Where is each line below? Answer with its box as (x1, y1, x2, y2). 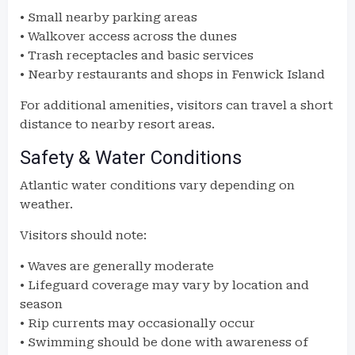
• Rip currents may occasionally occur (20, 316, 255, 330)
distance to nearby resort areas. (20, 117, 215, 132)
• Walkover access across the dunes (20, 29, 237, 44)
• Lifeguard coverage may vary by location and (20, 278, 309, 292)
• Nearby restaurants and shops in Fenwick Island (20, 67, 325, 82)
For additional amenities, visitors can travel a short (20, 98, 333, 113)
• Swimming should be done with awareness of (20, 335, 308, 349)
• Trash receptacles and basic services (20, 48, 254, 63)
